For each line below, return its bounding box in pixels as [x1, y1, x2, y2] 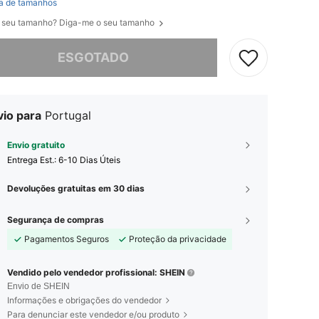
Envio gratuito [7, 139, 65, 150]
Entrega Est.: [7, 154, 58, 165]
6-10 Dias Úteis [58, 154, 120, 165]
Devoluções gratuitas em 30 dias [7, 182, 145, 194]
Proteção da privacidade [129, 233, 226, 244]
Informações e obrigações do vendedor [7, 294, 162, 305]
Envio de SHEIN [7, 281, 70, 291]
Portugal [45, 108, 91, 122]
